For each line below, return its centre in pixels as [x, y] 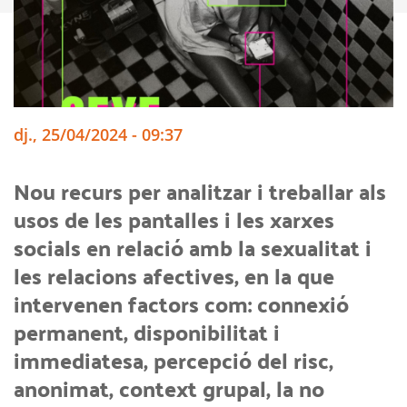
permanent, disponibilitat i [147, 333]
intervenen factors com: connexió [181, 304]
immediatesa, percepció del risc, [174, 361]
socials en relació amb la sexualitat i [193, 248]
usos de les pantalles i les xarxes [174, 220]
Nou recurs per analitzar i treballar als [200, 192]
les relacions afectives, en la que [174, 276]
